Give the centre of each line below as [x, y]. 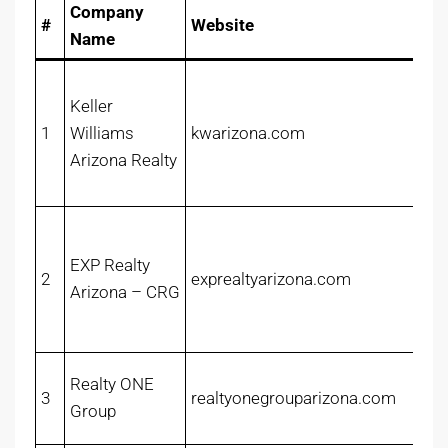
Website [222, 25]
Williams [102, 133]
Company [107, 12]
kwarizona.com [248, 133]
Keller [91, 106]
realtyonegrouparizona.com [293, 398]
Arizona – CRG [125, 292]
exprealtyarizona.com [271, 279]
